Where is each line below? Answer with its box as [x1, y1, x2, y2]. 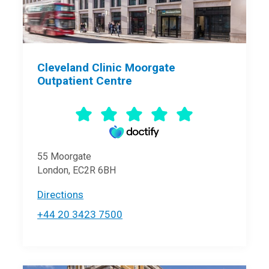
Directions [37, 189, 84, 201]
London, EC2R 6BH [37, 165, 116, 177]
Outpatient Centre [37, 74, 133, 88]
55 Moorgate [37, 151, 92, 163]
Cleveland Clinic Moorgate [37, 61, 176, 75]
